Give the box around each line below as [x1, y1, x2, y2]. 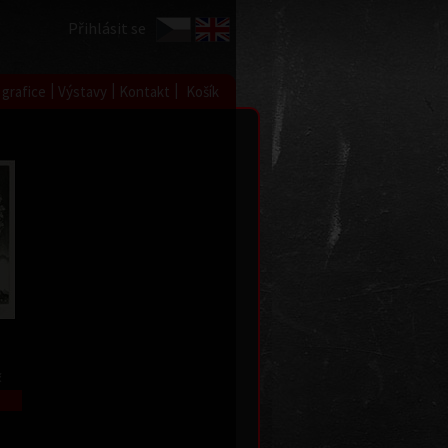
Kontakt [119, 82, 170, 101]
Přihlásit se [68, 18, 146, 38]
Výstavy [58, 82, 107, 101]
